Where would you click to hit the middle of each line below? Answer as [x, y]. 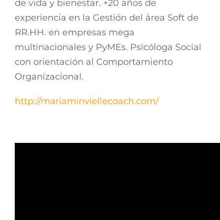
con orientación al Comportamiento [94, 62]
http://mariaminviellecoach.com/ [87, 101]
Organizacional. [49, 77]
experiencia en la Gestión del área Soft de [107, 18]
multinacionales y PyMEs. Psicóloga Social [108, 47]
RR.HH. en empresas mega [75, 32]
